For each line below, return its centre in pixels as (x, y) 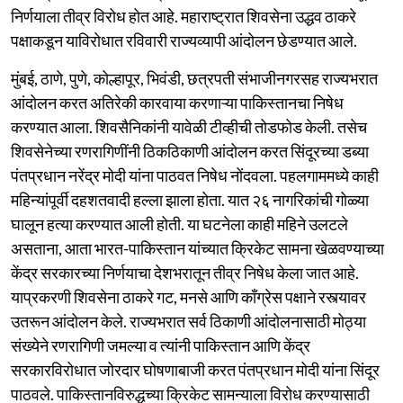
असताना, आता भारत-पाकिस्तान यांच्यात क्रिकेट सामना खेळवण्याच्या (197, 248)
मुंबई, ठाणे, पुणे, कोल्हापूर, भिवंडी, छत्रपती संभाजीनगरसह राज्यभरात (194, 78)
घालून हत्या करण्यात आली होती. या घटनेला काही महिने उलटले (179, 224)
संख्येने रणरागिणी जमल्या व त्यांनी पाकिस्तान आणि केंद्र (161, 345)
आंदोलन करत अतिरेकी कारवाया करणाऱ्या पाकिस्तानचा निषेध (177, 102)
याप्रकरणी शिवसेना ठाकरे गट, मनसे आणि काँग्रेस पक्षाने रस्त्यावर (188, 296)
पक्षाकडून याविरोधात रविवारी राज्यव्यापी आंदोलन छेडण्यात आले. (184, 40)
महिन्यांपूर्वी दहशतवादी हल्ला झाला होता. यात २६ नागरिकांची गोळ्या (190, 199)
